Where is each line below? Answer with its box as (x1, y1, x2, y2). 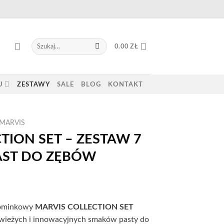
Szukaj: (30, 39, 50, 45)
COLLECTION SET (67, 202, 133, 211)
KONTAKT (108, 81, 143, 87)
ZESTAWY (17, 81, 50, 87)
